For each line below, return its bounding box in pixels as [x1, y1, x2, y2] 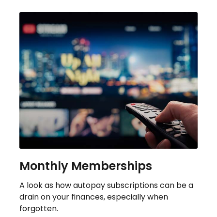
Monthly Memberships [19, 158, 152, 174]
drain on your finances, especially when [19, 191, 168, 203]
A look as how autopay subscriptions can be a [19, 180, 193, 191]
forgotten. [19, 203, 58, 215]
